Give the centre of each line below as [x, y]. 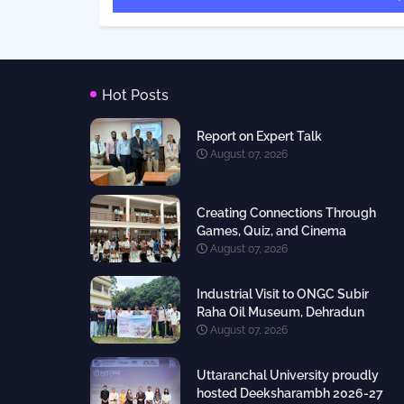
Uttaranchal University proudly [287, 376]
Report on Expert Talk [259, 137]
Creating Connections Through [286, 213]
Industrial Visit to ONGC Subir [282, 294]
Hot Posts [135, 96]
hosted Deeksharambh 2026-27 [289, 394]
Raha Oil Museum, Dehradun [280, 312]
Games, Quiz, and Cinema [271, 231]
